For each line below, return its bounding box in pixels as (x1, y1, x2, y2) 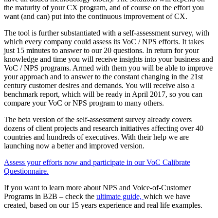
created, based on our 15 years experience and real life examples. (4, 201, 204, 209)
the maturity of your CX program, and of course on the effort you (4, 3, 204, 12)
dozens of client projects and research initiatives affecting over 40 (4, 124, 203, 132)
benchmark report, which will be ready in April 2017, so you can (4, 90, 202, 98)
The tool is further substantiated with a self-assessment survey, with (4, 29, 209, 37)
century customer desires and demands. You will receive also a (4, 81, 195, 90)
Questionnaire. (4, 167, 49, 175)
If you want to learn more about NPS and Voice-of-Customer (4, 183, 191, 192)
